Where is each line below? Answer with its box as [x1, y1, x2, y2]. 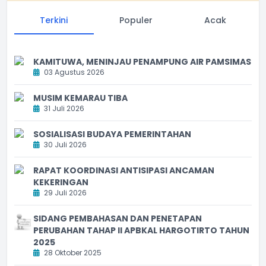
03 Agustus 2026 [42, 66, 104, 77]
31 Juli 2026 [42, 103, 84, 113]
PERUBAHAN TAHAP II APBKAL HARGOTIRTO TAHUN [33, 224, 249, 236]
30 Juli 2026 [42, 139, 87, 150]
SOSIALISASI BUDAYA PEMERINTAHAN [33, 128, 191, 140]
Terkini [40, 14, 68, 26]
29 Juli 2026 [42, 187, 87, 198]
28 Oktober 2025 [42, 247, 102, 258]
